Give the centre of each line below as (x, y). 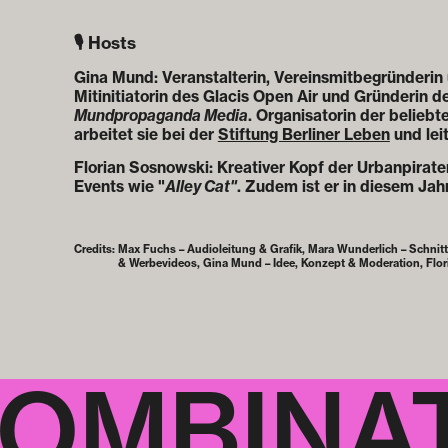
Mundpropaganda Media (160, 116)
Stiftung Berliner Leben (303, 135)
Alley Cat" (200, 187)
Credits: (95, 249)
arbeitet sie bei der (145, 135)
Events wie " (119, 187)
